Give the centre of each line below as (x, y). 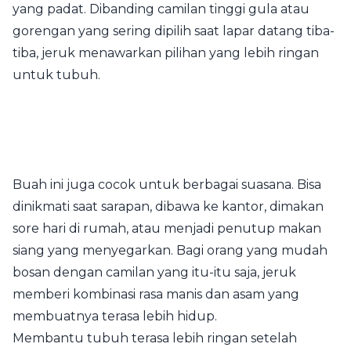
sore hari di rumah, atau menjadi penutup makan (167, 228)
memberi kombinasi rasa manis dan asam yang (156, 294)
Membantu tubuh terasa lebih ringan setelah (155, 338)
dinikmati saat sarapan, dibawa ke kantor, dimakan (168, 206)
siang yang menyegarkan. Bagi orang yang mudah (170, 250)
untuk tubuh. (56, 74)
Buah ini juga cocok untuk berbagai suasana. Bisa (167, 184)
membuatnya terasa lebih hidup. (115, 316)
